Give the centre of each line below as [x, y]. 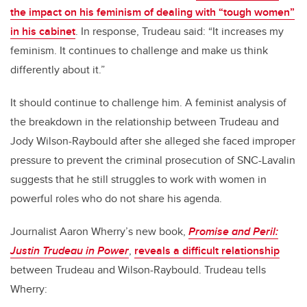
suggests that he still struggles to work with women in [138, 180]
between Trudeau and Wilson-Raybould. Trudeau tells [138, 270]
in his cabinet [43, 32]
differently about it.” [58, 70]
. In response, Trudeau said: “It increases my [180, 32]
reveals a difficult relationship [207, 251]
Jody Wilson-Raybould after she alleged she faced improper [153, 141]
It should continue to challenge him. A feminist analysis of [148, 103]
